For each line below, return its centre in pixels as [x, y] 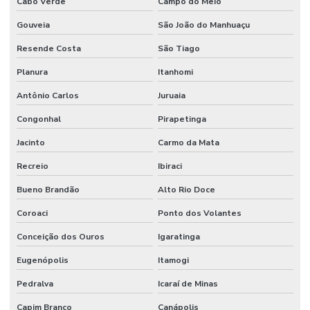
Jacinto [31, 142]
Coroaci [32, 213]
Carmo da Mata [188, 142]
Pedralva [35, 283]
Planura [32, 72]
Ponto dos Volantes [199, 213]
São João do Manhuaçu [203, 25]
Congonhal [39, 119]
